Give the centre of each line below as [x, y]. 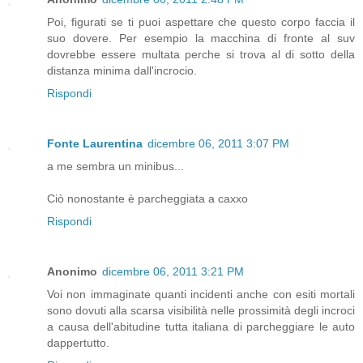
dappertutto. [78, 342]
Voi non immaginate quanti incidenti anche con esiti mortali [201, 294]
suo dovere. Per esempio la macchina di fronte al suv [201, 38]
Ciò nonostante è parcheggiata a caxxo [147, 198]
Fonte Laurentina [95, 143]
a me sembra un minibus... [115, 166]
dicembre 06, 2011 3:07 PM [218, 143]
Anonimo [72, 271]
